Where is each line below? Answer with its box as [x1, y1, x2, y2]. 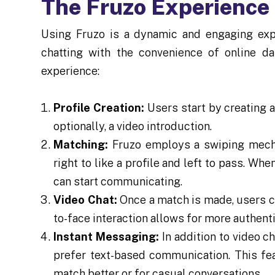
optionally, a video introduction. [53, 119, 212, 133]
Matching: [53, 137, 109, 151]
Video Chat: [53, 193, 117, 206]
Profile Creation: [53, 101, 145, 114]
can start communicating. [53, 174, 183, 188]
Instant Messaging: [53, 230, 160, 243]
